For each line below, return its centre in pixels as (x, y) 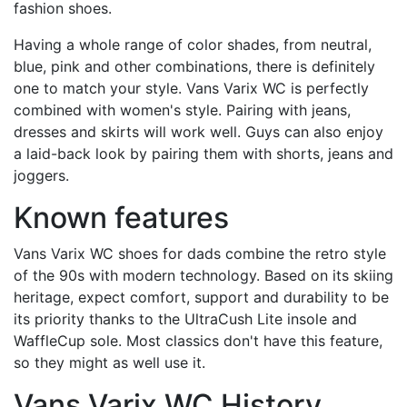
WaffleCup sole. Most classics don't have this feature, (198, 341)
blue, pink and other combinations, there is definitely (194, 67)
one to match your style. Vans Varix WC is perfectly (191, 89)
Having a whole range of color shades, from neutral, (193, 45)
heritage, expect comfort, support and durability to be (201, 298)
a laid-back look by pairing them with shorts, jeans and (203, 154)
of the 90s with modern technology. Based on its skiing (203, 276)
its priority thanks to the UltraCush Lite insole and (185, 319)
